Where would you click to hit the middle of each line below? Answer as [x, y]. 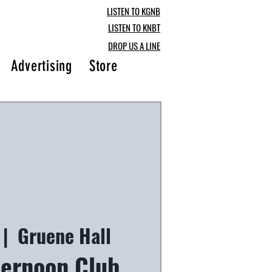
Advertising [41, 66]
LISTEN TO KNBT [134, 27]
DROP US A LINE [134, 46]
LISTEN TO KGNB [134, 11]
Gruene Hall [65, 235]
